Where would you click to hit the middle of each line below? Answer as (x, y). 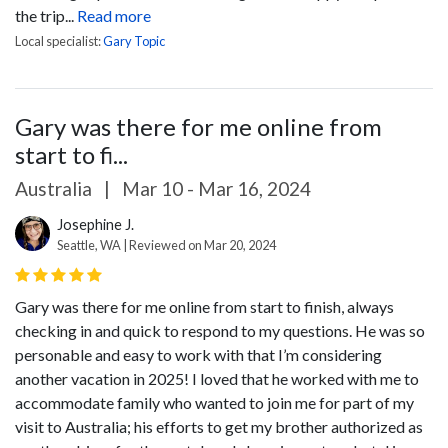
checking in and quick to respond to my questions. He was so (220, 330)
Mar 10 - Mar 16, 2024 (214, 188)
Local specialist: (59, 41)
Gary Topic (134, 41)
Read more (114, 15)
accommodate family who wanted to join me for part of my (214, 402)
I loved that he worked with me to (305, 378)
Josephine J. (95, 224)
